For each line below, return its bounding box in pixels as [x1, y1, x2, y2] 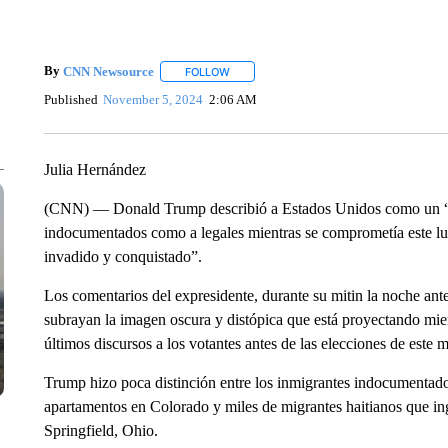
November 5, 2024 [103, 91, 204, 107]
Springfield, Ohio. [43, 422, 158, 439]
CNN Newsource [62, 63, 154, 79]
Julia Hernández [43, 161, 146, 178]
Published [43, 91, 98, 107]
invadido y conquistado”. [43, 248, 202, 265]
